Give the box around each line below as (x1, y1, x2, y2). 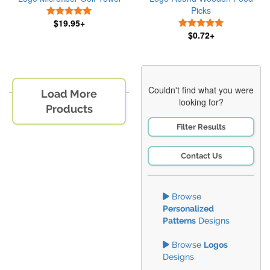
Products (45, 102, 93, 115)
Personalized (163, 204, 214, 213)
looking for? (178, 96, 224, 108)
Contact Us (180, 151, 222, 160)
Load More (41, 87, 97, 100)
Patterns (163, 216, 196, 225)
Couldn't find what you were (148, 84, 254, 96)
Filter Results (177, 122, 225, 131)
